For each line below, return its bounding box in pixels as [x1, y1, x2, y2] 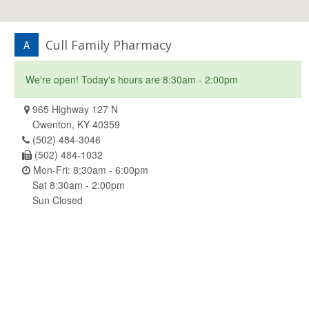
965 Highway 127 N [30, 101, 118, 116]
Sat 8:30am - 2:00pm [32, 177, 125, 192]
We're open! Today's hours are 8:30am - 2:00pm [26, 72, 238, 86]
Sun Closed [32, 192, 83, 207]
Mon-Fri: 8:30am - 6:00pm [30, 162, 148, 177]
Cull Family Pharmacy [46, 36, 172, 53]
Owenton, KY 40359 [32, 117, 120, 131]
